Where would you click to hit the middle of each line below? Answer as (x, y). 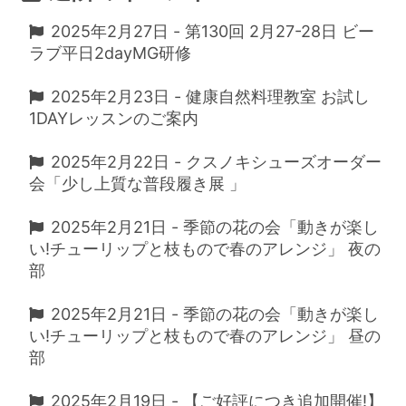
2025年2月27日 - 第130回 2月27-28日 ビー (213, 31)
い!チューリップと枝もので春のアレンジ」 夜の (205, 249)
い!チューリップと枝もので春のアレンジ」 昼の (205, 336)
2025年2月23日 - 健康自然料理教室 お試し (210, 97)
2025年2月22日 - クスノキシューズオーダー (216, 162)
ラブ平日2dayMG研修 (110, 53)
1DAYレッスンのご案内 (114, 118)
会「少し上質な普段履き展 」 (137, 184)
